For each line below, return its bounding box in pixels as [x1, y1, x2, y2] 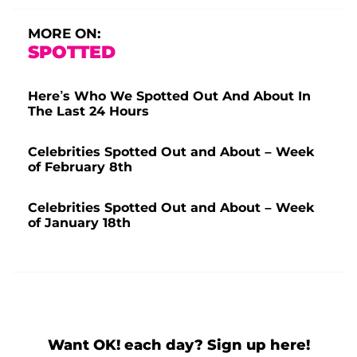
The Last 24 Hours [28, 103, 149, 119]
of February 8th [28, 159, 132, 175]
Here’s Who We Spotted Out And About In [28, 88, 311, 104]
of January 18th [28, 214, 131, 230]
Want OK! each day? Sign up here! [47, 335, 310, 354]
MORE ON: [28, 25, 100, 41]
